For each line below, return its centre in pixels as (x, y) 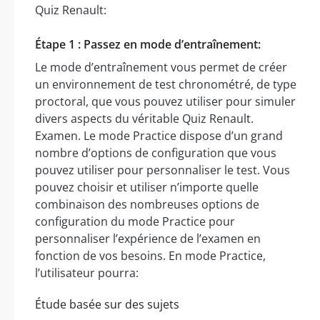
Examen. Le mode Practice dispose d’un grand (159, 135)
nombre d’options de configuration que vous (156, 152)
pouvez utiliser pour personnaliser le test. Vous (162, 170)
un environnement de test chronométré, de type (166, 84)
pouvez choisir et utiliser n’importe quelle (147, 187)
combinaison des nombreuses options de (147, 204)
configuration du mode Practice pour (135, 221)
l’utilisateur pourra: (87, 272)
